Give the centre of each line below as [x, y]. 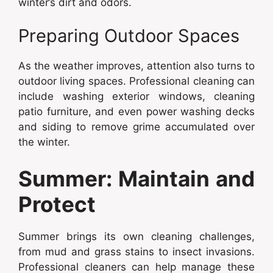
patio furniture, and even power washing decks [136, 112]
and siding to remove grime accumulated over [136, 127]
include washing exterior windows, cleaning [136, 96]
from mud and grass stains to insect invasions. [136, 251]
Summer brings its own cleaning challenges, [136, 236]
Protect [57, 204]
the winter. [44, 142]
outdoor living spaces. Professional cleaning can [136, 81]
